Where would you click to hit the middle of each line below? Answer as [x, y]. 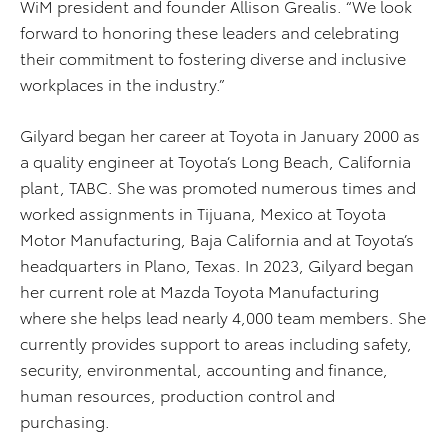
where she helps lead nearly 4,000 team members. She [223, 317]
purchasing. [65, 421]
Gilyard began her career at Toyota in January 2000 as [220, 135]
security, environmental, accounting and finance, [204, 369]
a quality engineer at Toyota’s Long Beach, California [215, 161]
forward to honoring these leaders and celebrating [209, 32]
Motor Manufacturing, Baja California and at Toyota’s [217, 239]
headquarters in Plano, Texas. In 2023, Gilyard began [217, 265]
